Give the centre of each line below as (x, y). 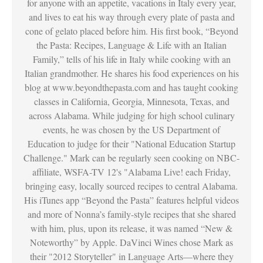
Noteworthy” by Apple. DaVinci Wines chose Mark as (131, 242)
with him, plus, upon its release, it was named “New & (131, 228)
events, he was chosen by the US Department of (131, 129)
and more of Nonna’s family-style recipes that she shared (131, 214)
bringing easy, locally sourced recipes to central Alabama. (131, 186)
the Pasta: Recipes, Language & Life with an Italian (131, 45)
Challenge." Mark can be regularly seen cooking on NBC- (131, 157)
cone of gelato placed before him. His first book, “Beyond (131, 31)
